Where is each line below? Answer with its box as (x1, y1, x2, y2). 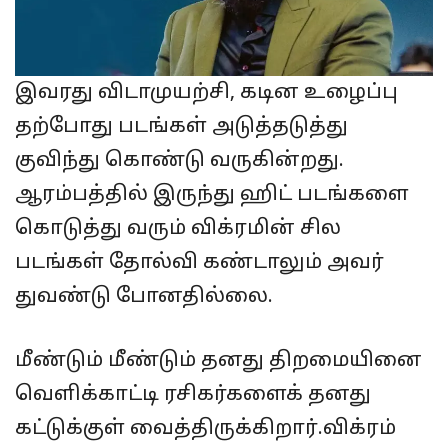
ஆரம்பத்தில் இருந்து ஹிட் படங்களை (15, 183, 409, 207)
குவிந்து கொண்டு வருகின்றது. (15, 149, 344, 173)
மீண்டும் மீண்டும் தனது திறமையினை (15, 349, 422, 373)
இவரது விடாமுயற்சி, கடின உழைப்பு (15, 81, 398, 105)
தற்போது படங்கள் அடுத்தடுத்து (15, 115, 348, 139)
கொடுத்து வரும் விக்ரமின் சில (15, 217, 341, 241)
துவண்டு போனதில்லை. (15, 285, 273, 309)
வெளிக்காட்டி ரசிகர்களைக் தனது (15, 383, 371, 407)
